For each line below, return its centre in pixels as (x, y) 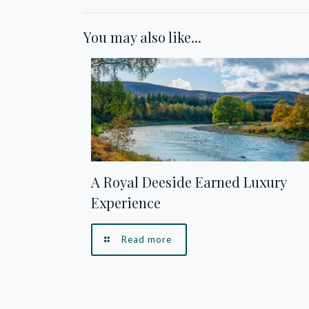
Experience (126, 202)
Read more (147, 239)
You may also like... (142, 37)
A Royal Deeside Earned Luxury (189, 181)
